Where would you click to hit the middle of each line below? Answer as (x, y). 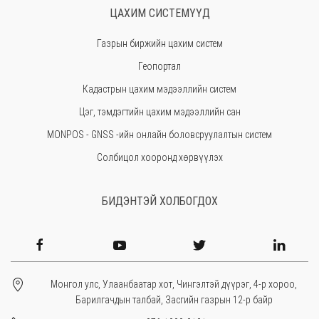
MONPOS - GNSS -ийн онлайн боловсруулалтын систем (159, 135)
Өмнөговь (159, 45)
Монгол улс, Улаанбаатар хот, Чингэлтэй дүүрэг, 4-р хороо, (174, 284)
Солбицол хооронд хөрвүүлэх (159, 158)
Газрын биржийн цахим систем (159, 44)
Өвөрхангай (159, 90)
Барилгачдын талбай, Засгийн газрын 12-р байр (174, 300)
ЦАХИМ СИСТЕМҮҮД (159, 14)
